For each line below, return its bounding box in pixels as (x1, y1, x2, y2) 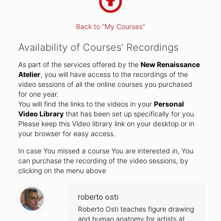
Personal (153, 100, 184, 109)
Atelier (18, 70, 40, 79)
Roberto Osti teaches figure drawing (78, 205, 194, 214)
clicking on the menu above (18, 166, 106, 175)
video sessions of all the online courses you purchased (18, 80, 192, 89)
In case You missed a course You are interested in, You (18, 147, 193, 155)
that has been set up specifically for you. (63, 110, 196, 118)
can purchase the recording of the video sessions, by (18, 156, 188, 165)
